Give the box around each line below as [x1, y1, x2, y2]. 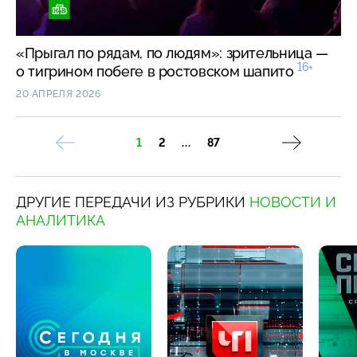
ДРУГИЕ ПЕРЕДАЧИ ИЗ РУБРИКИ [16, 194, 249, 211]
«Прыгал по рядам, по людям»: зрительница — [16, 45, 328, 62]
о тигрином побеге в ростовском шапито [16, 63, 298, 80]
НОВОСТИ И [249, 194, 336, 211]
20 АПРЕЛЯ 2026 [16, 88, 101, 100]
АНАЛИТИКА [16, 212, 105, 229]
